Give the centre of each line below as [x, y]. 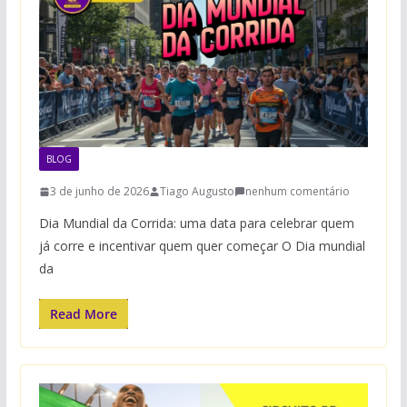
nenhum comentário [297, 192]
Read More [83, 314]
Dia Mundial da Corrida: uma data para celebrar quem [196, 223]
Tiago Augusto [197, 192]
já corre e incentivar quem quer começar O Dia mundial [202, 246]
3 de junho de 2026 [99, 192]
